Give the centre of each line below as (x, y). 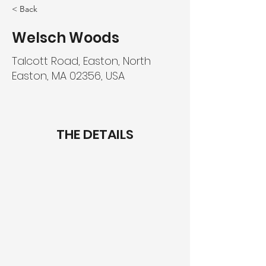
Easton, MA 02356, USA (68, 76)
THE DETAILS (95, 134)
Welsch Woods (66, 38)
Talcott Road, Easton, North (81, 61)
